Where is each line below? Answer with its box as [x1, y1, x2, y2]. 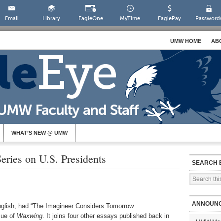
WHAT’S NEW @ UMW [11, 130, 68, 136]
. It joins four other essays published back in [42, 212, 169, 220]
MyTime [120, 15, 141, 22]
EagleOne [78, 15, 103, 22]
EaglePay [158, 15, 182, 22]
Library [42, 15, 60, 22]
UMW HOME [170, 38, 201, 44]
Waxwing [17, 212, 42, 220]
